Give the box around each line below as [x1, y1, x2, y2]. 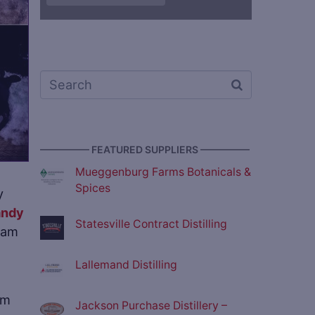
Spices [75, 181, 110, 195]
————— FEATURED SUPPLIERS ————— [40, 143, 250, 156]
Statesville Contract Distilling [75, 217, 227, 231]
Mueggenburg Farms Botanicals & [75, 165, 251, 179]
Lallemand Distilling [75, 258, 177, 272]
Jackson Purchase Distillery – [75, 299, 227, 313]
